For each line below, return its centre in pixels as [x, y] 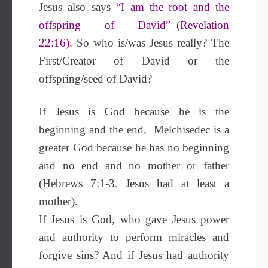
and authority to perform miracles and [134, 237]
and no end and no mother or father [134, 165]
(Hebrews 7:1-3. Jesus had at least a [134, 183]
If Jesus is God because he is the [134, 112]
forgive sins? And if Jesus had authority [134, 255]
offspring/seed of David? [95, 79]
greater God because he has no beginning [134, 147]
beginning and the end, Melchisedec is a [134, 130]
